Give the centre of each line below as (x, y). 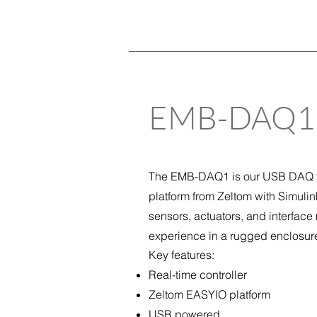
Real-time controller (198, 275)
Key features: (181, 255)
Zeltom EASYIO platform (209, 294)
